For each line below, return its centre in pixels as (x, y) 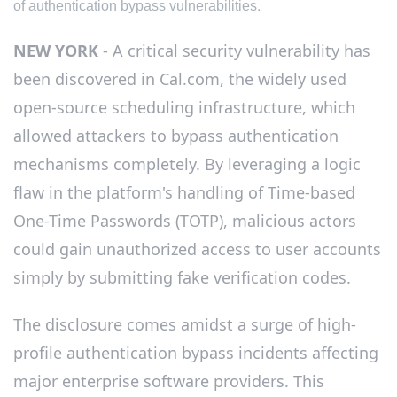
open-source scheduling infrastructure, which (184, 107)
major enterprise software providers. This (169, 381)
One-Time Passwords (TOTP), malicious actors (185, 220)
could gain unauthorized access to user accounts (197, 249)
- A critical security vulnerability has (234, 50)
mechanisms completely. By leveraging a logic (187, 163)
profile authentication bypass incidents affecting (196, 353)
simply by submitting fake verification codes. (182, 277)
